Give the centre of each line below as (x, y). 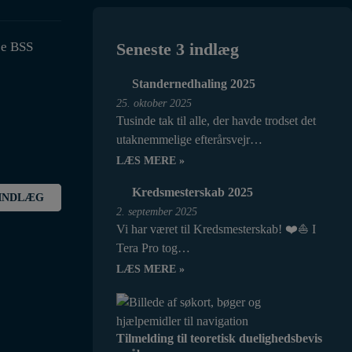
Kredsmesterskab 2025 (192, 192)
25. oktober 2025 (154, 103)
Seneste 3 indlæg (178, 49)
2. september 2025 (157, 212)
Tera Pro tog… (153, 248)
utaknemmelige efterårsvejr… (189, 139)
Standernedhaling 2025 (194, 84)
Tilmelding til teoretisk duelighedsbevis (219, 338)
